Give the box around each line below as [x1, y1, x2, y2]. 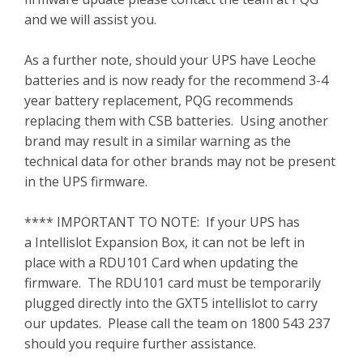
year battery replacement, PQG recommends [24, 92, 293, 109]
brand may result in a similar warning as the [24, 132, 291, 150]
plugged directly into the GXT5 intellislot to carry [24, 294, 318, 312]
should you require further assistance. [24, 335, 256, 352]
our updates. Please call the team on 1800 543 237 [24, 314, 330, 332]
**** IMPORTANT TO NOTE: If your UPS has [24, 213, 300, 231]
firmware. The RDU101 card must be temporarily [24, 274, 321, 292]
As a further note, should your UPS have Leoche [24, 51, 316, 69]
